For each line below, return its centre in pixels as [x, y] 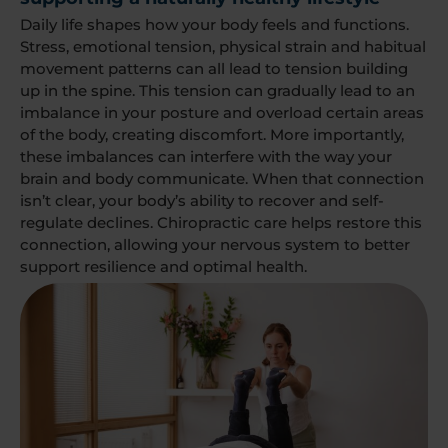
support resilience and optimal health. [163, 266]
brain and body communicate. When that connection [222, 178]
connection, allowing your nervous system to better [215, 244]
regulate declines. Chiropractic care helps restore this [221, 222]
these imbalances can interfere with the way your [206, 156]
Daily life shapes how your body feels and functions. [214, 24]
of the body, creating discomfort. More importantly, [212, 134]
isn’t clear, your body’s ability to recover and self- [202, 200]
